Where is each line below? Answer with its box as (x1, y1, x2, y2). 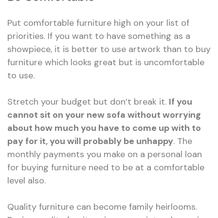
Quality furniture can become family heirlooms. (7, 201, 197, 213)
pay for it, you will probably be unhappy (7, 135, 173, 147)
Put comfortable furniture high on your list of (7, 17, 189, 29)
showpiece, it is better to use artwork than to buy (7, 43, 211, 55)
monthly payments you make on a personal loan (7, 148, 202, 161)
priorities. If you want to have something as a (7, 30, 190, 42)
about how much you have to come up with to (7, 122, 201, 134)
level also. (7, 175, 46, 187)
